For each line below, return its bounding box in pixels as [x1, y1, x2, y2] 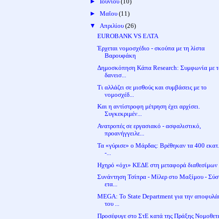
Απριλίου [99, 22, 125, 29]
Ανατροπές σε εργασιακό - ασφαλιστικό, [97, 122, 201, 130]
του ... [105, 200, 120, 208]
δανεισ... [105, 71, 127, 79]
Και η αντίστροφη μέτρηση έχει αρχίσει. [97, 103, 200, 110]
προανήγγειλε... [105, 130, 145, 137]
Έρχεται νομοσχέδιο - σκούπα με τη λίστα [97, 44, 205, 52]
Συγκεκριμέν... [105, 110, 142, 118]
